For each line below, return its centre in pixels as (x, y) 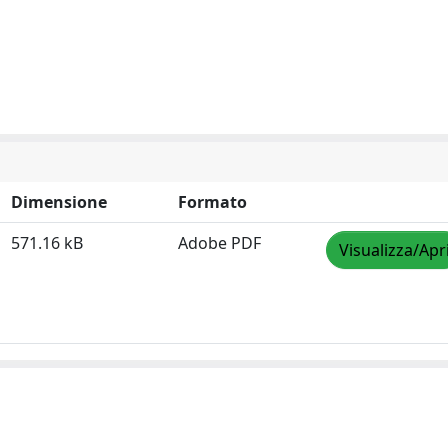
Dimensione (59, 202)
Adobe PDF (219, 243)
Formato (212, 202)
